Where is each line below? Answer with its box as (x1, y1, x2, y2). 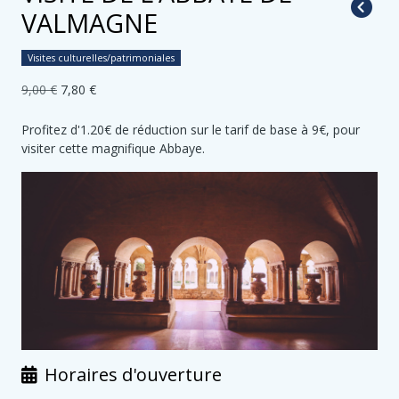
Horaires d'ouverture (45, 362, 222, 387)
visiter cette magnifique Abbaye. (21, 140, 205, 157)
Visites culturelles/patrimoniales (27, 52, 175, 64)
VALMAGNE (21, 5, 158, 40)
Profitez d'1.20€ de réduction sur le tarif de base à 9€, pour (21, 121, 360, 138)
